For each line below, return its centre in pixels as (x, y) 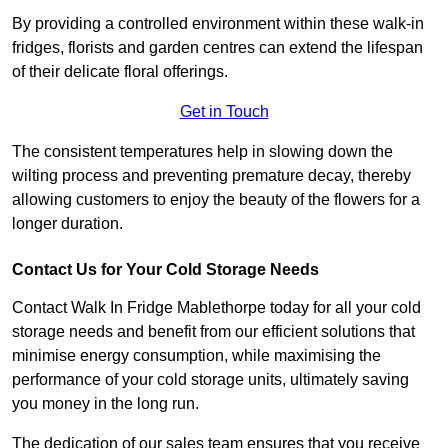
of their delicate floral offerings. (122, 71)
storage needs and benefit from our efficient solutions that (213, 331)
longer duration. (67, 223)
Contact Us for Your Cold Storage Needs (165, 269)
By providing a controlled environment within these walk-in (218, 23)
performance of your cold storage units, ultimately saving (210, 379)
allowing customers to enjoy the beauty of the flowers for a (216, 199)
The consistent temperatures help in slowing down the (202, 151)
